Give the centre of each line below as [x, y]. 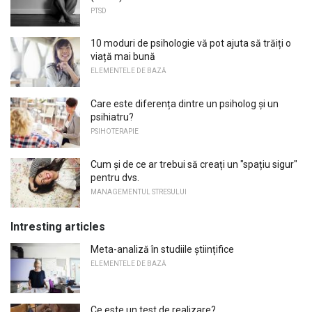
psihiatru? [112, 117]
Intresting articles [58, 227]
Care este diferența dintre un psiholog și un [185, 104]
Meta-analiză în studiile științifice [162, 250]
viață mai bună [123, 57]
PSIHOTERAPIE [115, 132]
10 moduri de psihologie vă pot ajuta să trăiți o [191, 44]
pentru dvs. [115, 177]
